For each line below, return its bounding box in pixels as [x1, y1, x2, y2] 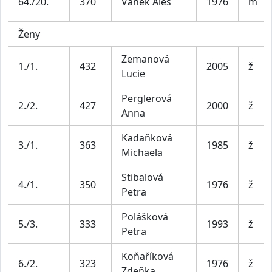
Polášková [121, 209, 168, 223]
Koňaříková [121, 249, 174, 263]
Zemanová [121, 52, 169, 66]
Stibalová [121, 170, 163, 184]
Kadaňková [121, 131, 172, 144]
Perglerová [121, 91, 172, 105]
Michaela [121, 145, 163, 159]
